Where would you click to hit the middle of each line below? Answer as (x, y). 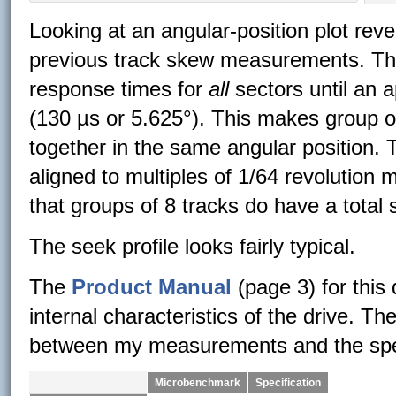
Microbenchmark (198, 382)
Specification (289, 382)
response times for (119, 89)
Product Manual (152, 287)
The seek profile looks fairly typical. (193, 246)
